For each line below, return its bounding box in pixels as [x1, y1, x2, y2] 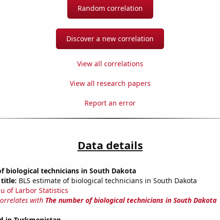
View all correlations [77, 59, 143, 69]
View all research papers [69, 79, 151, 88]
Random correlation [77, 3, 143, 13]
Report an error [84, 98, 136, 108]
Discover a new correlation [66, 34, 154, 44]
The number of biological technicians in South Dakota [45, 195, 217, 205]
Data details [77, 137, 143, 153]
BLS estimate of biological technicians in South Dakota [16, 176, 197, 186]
